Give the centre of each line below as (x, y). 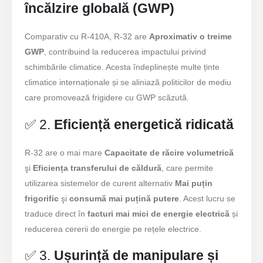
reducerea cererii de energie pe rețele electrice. (113, 229)
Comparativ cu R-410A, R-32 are (87, 37)
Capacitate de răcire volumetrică (169, 152)
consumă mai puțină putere (124, 198)
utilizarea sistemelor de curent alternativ (100, 183)
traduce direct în (56, 213)
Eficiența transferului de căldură (97, 168)
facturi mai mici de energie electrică (159, 213)
